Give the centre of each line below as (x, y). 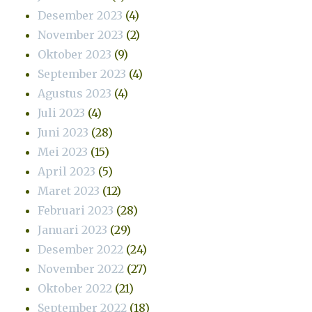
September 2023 (82, 73)
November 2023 (81, 34)
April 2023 (67, 171)
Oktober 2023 (75, 54)
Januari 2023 (73, 229)
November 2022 (81, 268)
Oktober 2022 (75, 288)
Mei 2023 (63, 151)
